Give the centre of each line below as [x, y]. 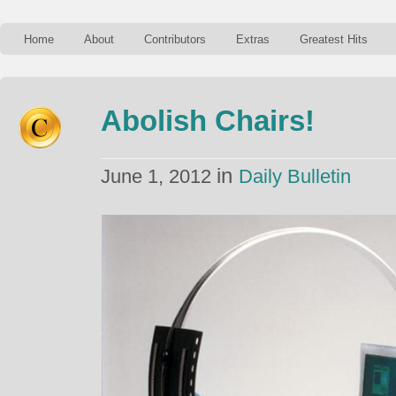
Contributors [175, 39]
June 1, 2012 [159, 176]
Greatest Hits [334, 39]
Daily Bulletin [295, 176]
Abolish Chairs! [208, 121]
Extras [253, 39]
